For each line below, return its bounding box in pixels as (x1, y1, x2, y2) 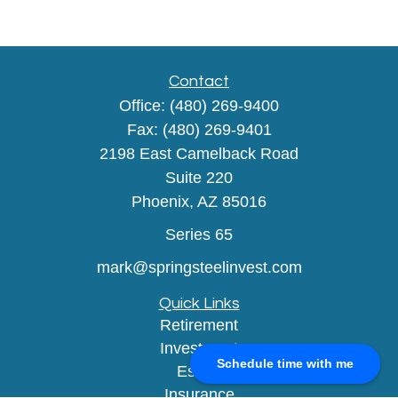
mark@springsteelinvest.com (96, 258, 302, 276)
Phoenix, (131, 193, 194, 211)
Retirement (160, 315, 238, 334)
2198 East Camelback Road (99, 145, 298, 163)
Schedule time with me (217, 356, 354, 370)
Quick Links (158, 294, 240, 312)
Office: (119, 97, 170, 115)
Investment (160, 338, 238, 357)
